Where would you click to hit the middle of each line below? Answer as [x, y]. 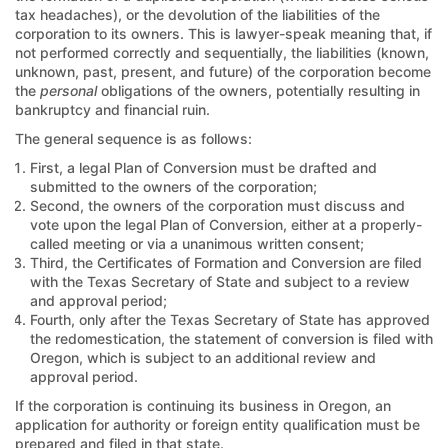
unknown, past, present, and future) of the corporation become [223, 71]
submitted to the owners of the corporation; [173, 186]
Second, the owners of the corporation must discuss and [217, 205]
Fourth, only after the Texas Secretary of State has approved [230, 319]
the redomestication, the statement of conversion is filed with [231, 338]
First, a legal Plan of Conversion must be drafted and [203, 167]
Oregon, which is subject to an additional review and [203, 357]
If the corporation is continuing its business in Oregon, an [203, 405]
